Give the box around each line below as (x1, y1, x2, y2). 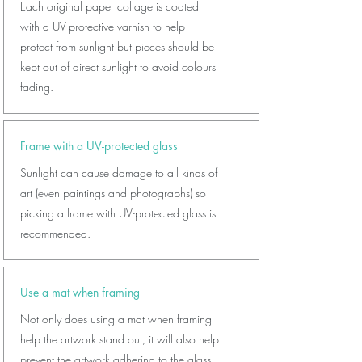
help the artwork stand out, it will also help (20, 331, 219, 347)
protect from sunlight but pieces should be (20, 39, 214, 54)
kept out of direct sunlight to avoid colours (20, 59, 216, 74)
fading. (20, 79, 53, 95)
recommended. (20, 225, 90, 241)
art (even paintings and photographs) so (20, 185, 206, 200)
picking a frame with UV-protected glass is (20, 205, 216, 221)
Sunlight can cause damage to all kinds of (20, 165, 217, 180)
